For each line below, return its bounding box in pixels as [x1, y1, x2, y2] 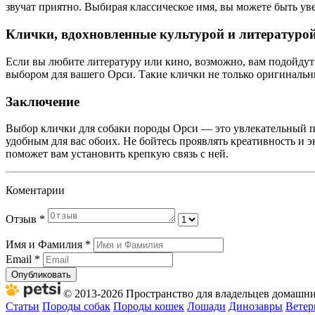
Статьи [6, 300, 39, 313]
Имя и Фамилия [6, 238, 85, 251]
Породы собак [42, 300, 110, 313]
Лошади [187, 300, 226, 313]
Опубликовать [11, 269, 71, 281]
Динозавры [229, 300, 283, 313]
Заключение [6, 94, 79, 109]
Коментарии [6, 184, 65, 197]
